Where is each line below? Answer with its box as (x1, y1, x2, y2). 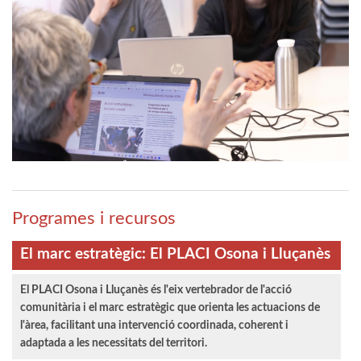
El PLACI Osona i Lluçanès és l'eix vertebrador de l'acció (20, 284, 292, 296)
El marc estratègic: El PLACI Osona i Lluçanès (20, 246, 330, 262)
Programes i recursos (12, 209, 176, 227)
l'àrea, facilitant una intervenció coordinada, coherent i (20, 319, 288, 331)
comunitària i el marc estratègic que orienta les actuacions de (20, 301, 320, 313)
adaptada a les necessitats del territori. (20, 337, 207, 349)
